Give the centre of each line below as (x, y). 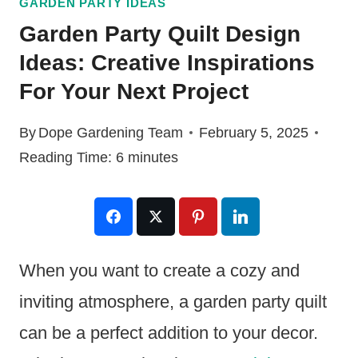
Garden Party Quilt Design (160, 34)
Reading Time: (66, 157)
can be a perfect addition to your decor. (169, 332)
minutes (153, 157)
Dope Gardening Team (111, 132)
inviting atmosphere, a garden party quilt (173, 301)
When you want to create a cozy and (159, 270)
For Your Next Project (134, 92)
